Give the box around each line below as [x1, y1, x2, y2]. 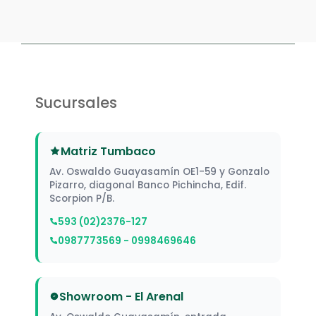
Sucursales [35, 92, 117, 113]
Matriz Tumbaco [61, 142, 156, 159]
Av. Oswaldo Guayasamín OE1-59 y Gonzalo [49, 164, 269, 178]
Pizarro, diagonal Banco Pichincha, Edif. [49, 178, 246, 192]
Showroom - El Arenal [59, 288, 183, 305]
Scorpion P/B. [49, 191, 114, 205]
